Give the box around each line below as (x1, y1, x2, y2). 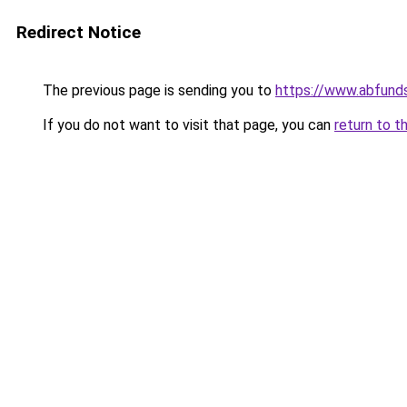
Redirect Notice (16, 22, 141, 43)
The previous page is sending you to (39, 82, 275, 99)
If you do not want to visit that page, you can (39, 116, 334, 134)
